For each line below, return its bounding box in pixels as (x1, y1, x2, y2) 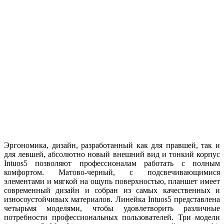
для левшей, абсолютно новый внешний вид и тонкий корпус (4, 149, 220, 158)
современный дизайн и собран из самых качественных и (4, 185, 220, 194)
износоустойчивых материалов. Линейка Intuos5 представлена (4, 194, 220, 203)
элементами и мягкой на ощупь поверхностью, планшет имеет (4, 176, 220, 185)
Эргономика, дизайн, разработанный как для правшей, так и (4, 140, 220, 149)
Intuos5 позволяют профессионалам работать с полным (4, 158, 220, 167)
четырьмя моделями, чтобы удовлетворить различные (4, 203, 220, 212)
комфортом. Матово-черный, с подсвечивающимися (4, 167, 220, 176)
